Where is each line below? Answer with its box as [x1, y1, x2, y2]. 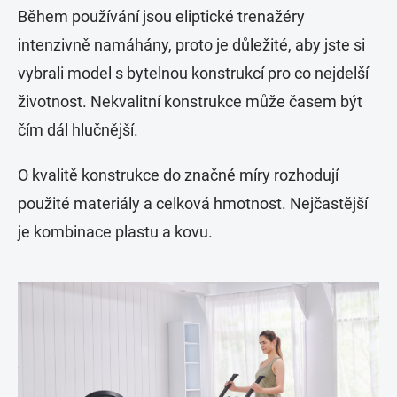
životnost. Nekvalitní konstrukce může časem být [18, 92, 362, 112]
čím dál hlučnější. [18, 121, 138, 140]
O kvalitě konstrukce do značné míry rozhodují [18, 166, 339, 185]
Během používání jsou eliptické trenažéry [18, 7, 305, 27]
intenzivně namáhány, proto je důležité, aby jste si [18, 35, 365, 55]
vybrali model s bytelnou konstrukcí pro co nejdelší [18, 64, 369, 83]
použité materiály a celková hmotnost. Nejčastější [18, 194, 368, 214]
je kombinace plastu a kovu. [18, 222, 213, 242]
